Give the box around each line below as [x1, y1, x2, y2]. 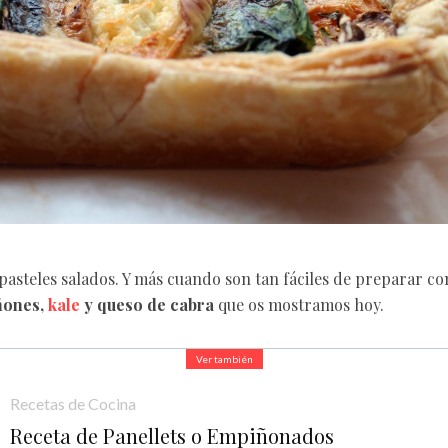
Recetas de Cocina [10, 393, 136, 413]
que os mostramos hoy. [214, 294, 384, 316]
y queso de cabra [80, 294, 214, 316]
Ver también [195, 353, 253, 366]
